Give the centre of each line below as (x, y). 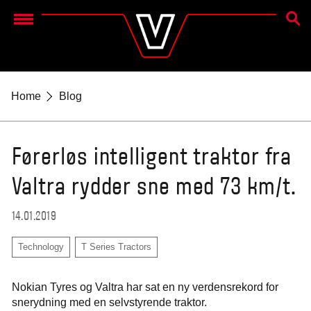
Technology (41, 247)
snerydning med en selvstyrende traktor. (109, 302)
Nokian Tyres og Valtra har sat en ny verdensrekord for (145, 287)
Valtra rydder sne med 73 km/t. (154, 188)
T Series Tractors (116, 247)
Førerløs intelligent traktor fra (152, 158)
